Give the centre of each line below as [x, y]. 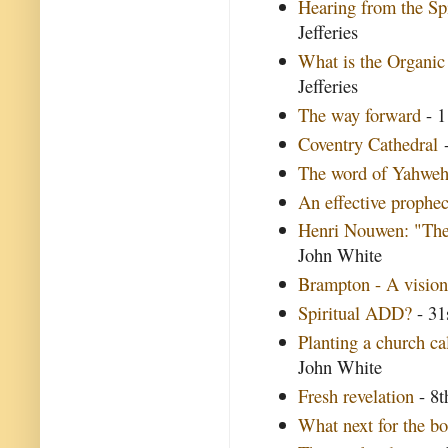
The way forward [360, 115]
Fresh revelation [356, 395]
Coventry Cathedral [368, 143]
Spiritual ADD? [355, 313]
